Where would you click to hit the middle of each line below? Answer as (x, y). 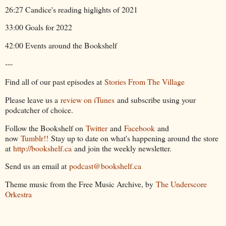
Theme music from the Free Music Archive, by (80, 184)
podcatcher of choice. (39, 109)
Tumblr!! (35, 138)
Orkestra (18, 194)
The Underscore (181, 184)
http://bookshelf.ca (42, 148)
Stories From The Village (145, 81)
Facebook (139, 128)
